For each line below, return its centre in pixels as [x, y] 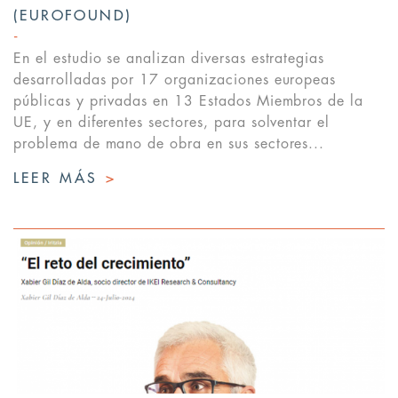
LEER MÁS [60, 179]
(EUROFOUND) [73, 16]
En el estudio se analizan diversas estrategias [169, 59]
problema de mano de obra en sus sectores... [169, 144]
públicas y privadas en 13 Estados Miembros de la [189, 102]
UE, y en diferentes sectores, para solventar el [172, 123]
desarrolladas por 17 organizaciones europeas [175, 80]
